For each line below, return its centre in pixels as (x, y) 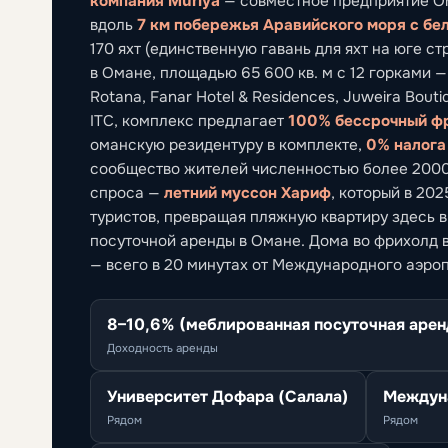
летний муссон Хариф (247, 192)
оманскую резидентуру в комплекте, (228, 144)
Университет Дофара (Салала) (228, 395)
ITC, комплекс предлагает (189, 120)
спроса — (127, 192)
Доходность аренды (162, 348)
